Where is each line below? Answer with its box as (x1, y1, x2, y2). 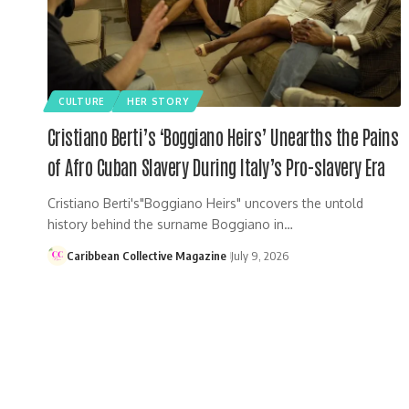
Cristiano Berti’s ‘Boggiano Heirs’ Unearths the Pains (47, 123, 399, 149)
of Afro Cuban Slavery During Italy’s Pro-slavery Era (47, 153, 385, 179)
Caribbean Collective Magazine (66, 247, 226, 263)
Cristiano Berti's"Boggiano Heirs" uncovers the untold (47, 194, 363, 211)
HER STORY (126, 95, 189, 107)
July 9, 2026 (230, 247, 288, 263)
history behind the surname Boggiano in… (47, 215, 293, 232)
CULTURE (58, 95, 105, 107)
